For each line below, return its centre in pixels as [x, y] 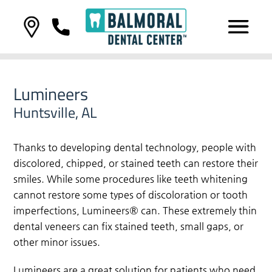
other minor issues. [57, 242]
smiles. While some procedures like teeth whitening [131, 179]
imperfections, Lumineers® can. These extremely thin [135, 211]
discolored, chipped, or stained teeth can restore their [136, 163]
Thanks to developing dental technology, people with [135, 148]
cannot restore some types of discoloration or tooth [131, 195]
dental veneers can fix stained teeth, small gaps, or [129, 226]
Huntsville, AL [56, 113]
